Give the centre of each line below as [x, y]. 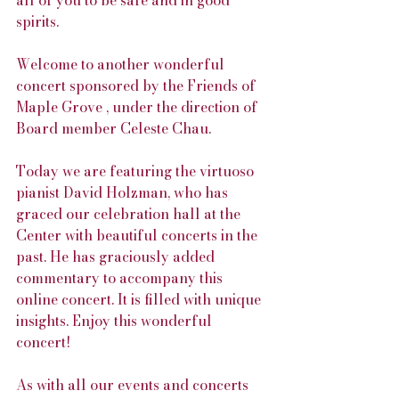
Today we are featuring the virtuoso [137, 171]
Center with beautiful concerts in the [138, 235]
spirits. [37, 21]
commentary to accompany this [121, 278]
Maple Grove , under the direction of [138, 107]
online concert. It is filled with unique [140, 299]
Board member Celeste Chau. [114, 128]
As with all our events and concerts [134, 385]
